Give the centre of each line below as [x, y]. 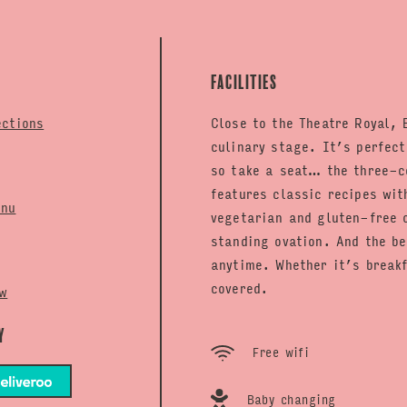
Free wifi [278, 352]
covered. [240, 288]
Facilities [244, 82]
